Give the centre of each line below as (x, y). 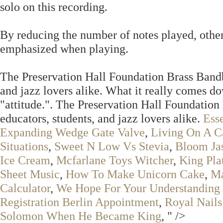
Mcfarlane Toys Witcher (115, 160)
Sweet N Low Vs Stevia (112, 146)
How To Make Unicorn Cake (135, 174)
